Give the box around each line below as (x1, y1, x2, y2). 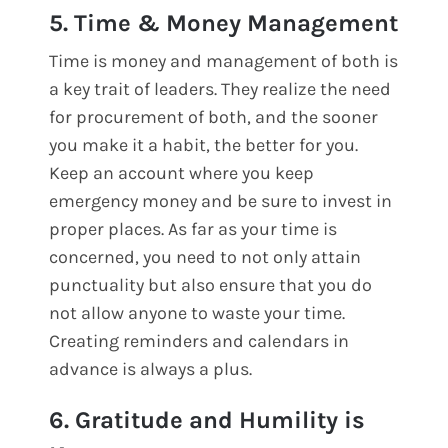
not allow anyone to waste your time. (49, 302, 346, 325)
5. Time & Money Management (49, 9, 399, 38)
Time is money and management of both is (49, 50, 399, 73)
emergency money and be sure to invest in (49, 190, 393, 213)
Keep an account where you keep (49, 162, 315, 185)
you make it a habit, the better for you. (49, 134, 359, 157)
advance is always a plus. (49, 358, 253, 381)
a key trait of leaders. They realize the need (49, 78, 392, 101)
